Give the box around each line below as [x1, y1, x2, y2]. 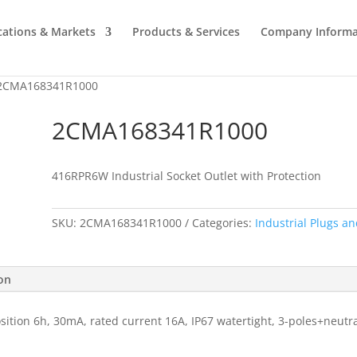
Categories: [191, 215, 255, 231]
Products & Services [132, 24, 240, 39]
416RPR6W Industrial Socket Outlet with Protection [51, 167, 321, 183]
